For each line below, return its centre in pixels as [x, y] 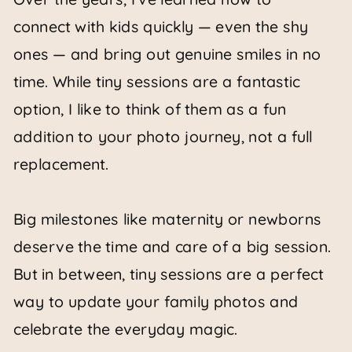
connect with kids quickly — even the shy [161, 27]
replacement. [61, 164]
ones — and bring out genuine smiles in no [167, 54]
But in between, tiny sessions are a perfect [168, 274]
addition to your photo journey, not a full [163, 137]
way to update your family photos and [156, 302]
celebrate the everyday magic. [125, 329]
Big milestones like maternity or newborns [167, 219]
